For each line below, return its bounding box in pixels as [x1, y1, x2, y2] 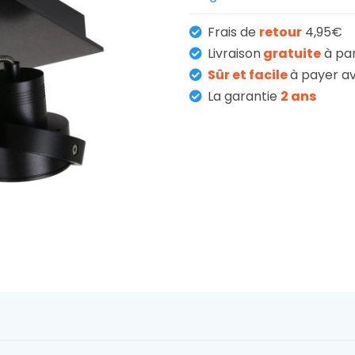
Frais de [208, 22, 259, 41]
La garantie [208, 86, 281, 105]
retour [259, 22, 302, 41]
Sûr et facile [208, 65, 290, 84]
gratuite [261, 44, 321, 63]
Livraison [208, 44, 261, 63]
